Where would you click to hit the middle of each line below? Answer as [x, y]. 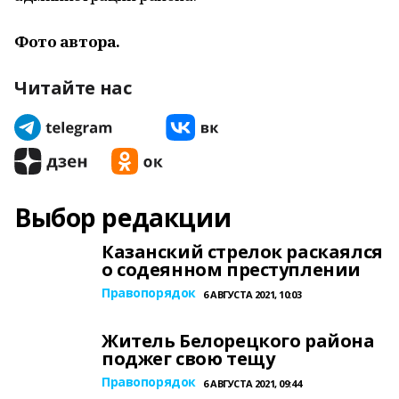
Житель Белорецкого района [238, 341]
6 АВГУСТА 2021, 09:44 [252, 383]
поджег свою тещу [188, 358]
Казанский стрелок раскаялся [242, 252]
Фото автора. [67, 41]
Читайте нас [73, 88]
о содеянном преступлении [231, 269]
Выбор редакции [123, 217]
